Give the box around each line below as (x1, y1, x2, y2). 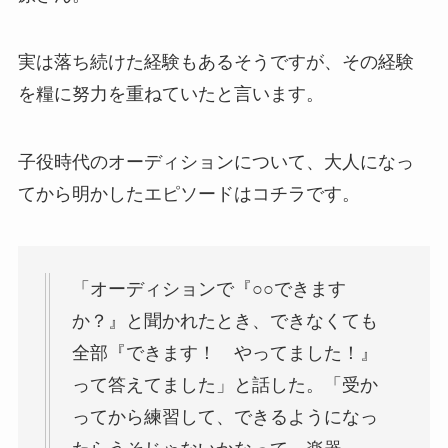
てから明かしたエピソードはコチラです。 (17, 184, 360, 205)
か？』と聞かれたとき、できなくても (71, 310, 378, 331)
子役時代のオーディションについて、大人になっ (17, 152, 414, 173)
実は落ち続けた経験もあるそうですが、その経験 (17, 52, 414, 73)
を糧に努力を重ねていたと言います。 (17, 84, 324, 105)
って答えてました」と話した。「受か (71, 374, 378, 395)
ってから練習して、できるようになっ (71, 406, 378, 427)
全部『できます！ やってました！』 (71, 342, 378, 363)
